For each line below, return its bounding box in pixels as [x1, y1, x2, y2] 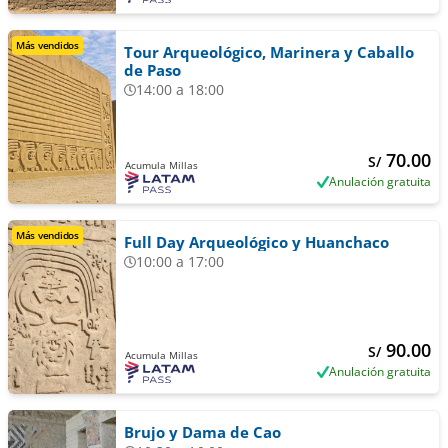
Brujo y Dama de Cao [123, 422, 281, 442]
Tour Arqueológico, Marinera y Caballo [123, 42, 414, 62]
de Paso [123, 60, 181, 80]
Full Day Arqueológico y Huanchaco [123, 232, 389, 252]
